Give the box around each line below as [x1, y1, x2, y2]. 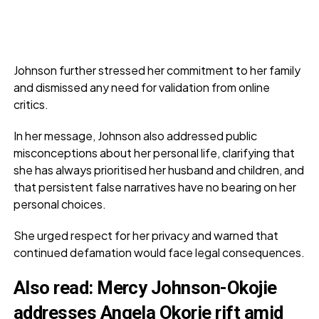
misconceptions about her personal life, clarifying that [13, 145, 295, 160]
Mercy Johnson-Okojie [97, 276, 277, 298]
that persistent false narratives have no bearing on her [13, 179, 296, 194]
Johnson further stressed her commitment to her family [13, 62, 300, 78]
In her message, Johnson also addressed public [13, 127, 257, 143]
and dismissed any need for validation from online [13, 79, 270, 95]
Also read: [13, 276, 98, 298]
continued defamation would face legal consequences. [13, 244, 305, 260]
